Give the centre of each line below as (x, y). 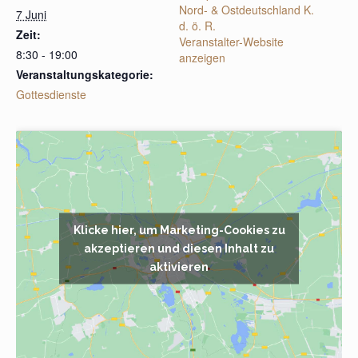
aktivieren (179, 267)
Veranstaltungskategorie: (85, 75)
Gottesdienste (51, 95)
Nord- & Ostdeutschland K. (247, 10)
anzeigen (202, 58)
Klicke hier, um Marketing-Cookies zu (179, 230)
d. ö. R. (197, 26)
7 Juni (31, 15)
